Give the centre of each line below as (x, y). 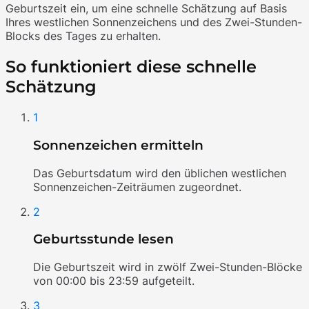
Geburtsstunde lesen (103, 239)
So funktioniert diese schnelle (131, 67)
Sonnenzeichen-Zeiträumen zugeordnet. (137, 187)
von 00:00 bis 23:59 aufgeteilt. (114, 281)
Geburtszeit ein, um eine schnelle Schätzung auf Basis (146, 9)
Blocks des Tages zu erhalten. (83, 36)
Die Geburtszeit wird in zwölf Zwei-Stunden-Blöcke (168, 267)
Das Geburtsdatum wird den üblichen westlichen (160, 173)
